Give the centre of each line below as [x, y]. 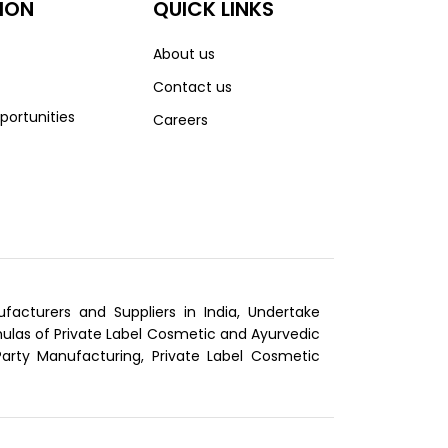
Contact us [192, 87]
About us [183, 54]
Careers [180, 120]
